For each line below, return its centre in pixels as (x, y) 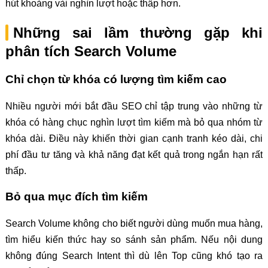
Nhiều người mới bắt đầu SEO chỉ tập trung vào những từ (134, 106)
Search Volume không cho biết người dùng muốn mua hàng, (134, 223)
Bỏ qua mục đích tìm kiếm (76, 197)
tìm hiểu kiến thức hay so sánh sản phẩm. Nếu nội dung (134, 239)
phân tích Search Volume (91, 51)
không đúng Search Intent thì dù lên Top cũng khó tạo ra (134, 255)
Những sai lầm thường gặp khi (138, 32)
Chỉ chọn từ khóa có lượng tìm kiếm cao (116, 79)
